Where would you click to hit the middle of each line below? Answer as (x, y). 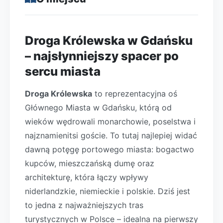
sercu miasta (63, 71)
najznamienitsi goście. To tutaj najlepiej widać (111, 135)
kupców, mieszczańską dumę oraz (90, 163)
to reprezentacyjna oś (135, 94)
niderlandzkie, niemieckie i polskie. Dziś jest (108, 191)
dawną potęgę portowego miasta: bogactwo (110, 149)
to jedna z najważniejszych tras (84, 205)
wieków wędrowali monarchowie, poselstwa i (110, 121)
